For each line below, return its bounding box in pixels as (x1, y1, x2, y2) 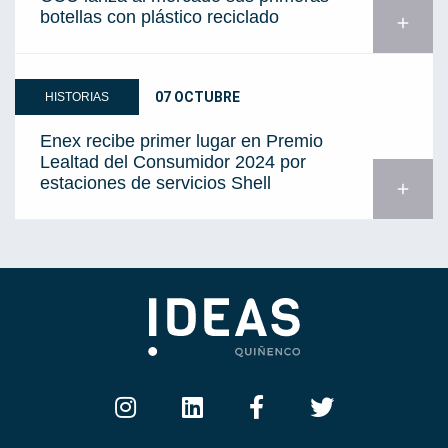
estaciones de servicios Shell (40, 172, 271, 193)
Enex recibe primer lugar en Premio (40, 130, 323, 151)
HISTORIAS (45, 89, 109, 104)
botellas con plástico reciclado (40, 6, 279, 27)
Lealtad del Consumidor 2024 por (40, 151, 306, 172)
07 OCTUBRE (155, 88, 240, 105)
